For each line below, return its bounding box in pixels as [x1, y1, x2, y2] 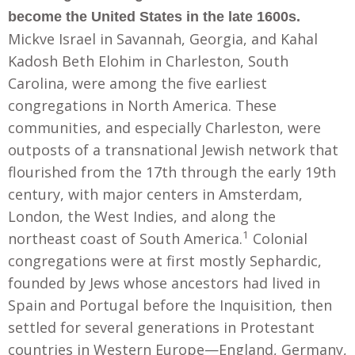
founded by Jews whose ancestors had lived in [8, 273, 320, 292]
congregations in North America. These [8, 96, 277, 115]
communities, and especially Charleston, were [8, 118, 321, 137]
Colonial [249, 229, 307, 248]
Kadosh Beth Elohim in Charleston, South [8, 52, 288, 71]
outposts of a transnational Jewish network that [8, 140, 338, 159]
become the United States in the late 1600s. [8, 9, 300, 25]
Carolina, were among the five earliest [8, 74, 267, 93]
